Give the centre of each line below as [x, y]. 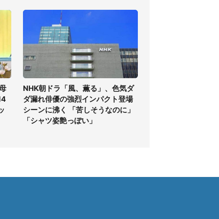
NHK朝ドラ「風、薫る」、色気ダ [78, 88]
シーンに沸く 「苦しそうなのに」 [79, 110]
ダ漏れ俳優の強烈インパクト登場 [78, 99]
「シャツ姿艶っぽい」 [60, 120]
